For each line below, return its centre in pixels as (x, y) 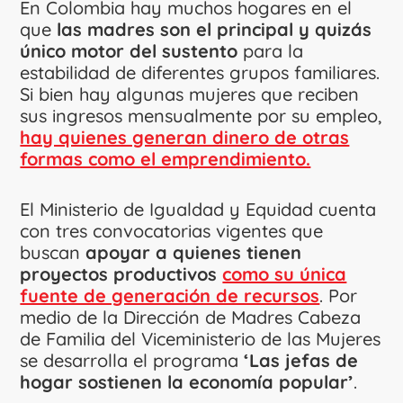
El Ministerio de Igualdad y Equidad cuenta (198, 209)
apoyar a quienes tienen (194, 252)
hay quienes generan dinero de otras (185, 137)
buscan (53, 252)
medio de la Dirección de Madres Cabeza (191, 317)
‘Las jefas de (301, 360)
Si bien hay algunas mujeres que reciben (190, 94)
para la (273, 50)
